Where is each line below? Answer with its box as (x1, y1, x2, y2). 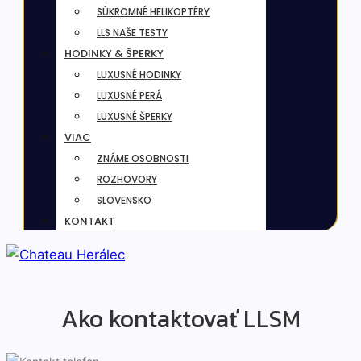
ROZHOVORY (97, 172, 157, 187)
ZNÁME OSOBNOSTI (97, 151, 189, 166)
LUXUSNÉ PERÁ (97, 89, 162, 103)
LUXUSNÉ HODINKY (97, 68, 181, 82)
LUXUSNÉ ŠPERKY (97, 110, 172, 124)
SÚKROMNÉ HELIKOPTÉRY (97, 5, 210, 19)
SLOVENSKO (97, 193, 151, 208)
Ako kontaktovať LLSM (60, 300, 301, 337)
